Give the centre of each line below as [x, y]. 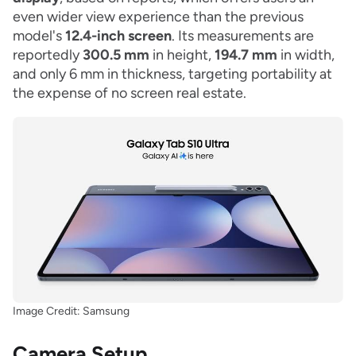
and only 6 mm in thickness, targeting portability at [172, 74]
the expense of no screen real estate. [130, 93]
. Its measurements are [243, 36]
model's [39, 36]
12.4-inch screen [118, 36]
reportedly [48, 55]
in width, [306, 55]
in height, [182, 55]
